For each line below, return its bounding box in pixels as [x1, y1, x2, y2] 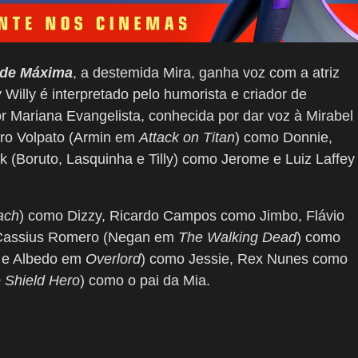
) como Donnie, [235, 129, 332, 145]
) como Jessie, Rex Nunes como [141, 250, 348, 267]
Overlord [86, 250, 141, 267]
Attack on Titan [139, 129, 235, 145]
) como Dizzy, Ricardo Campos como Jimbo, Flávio [19, 207, 344, 224]
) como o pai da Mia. [80, 272, 210, 288]
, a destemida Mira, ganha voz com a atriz [73, 64, 340, 81]
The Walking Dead [178, 229, 296, 245]
